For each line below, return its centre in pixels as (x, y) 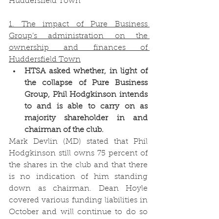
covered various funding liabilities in (78, 200)
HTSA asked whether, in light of (86, 71)
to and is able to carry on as (86, 106)
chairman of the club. (64, 130)
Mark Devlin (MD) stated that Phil (78, 142)
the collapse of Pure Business (86, 83)
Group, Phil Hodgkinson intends (86, 95)
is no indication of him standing (78, 177)
